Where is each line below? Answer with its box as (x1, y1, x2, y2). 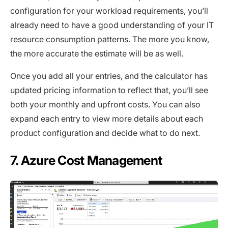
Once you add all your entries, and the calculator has (10, 71, 208, 81)
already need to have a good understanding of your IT (10, 20, 214, 31)
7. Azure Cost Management (10, 153, 162, 168)
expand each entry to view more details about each (10, 113, 203, 124)
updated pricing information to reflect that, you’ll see (10, 85, 208, 96)
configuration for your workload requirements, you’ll (10, 6, 208, 16)
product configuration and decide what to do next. (10, 128, 200, 138)
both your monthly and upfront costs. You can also (10, 99, 201, 110)
